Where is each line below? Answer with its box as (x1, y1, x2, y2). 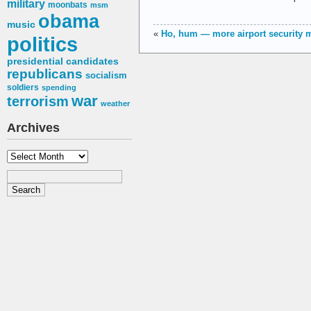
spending (42, 83, 76, 92)
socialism (85, 70, 127, 81)
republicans (7, 67, 83, 82)
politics (7, 33, 78, 56)
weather (101, 99, 130, 108)
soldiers (7, 83, 39, 93)
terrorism (7, 94, 69, 110)
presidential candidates (7, 56, 119, 67)
